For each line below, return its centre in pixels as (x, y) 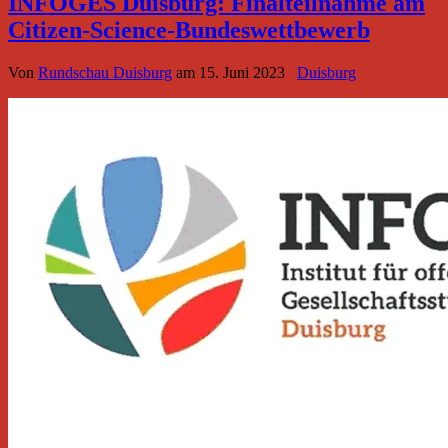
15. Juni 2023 (242, 73)
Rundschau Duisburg (105, 73)
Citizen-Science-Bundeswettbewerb (189, 30)
